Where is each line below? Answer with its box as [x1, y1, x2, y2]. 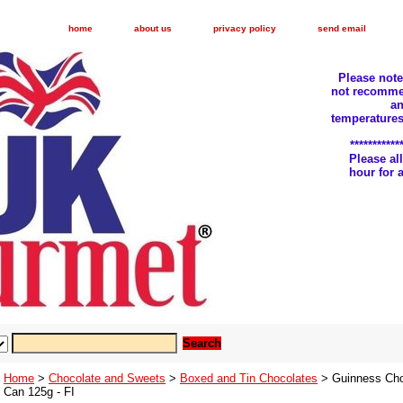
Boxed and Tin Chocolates [180, 372, 318, 385]
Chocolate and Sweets [49, 372, 166, 385]
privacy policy [213, 23, 276, 33]
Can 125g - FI [4, 385, 75, 399]
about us [134, 23, 172, 33]
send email [318, 23, 366, 33]
